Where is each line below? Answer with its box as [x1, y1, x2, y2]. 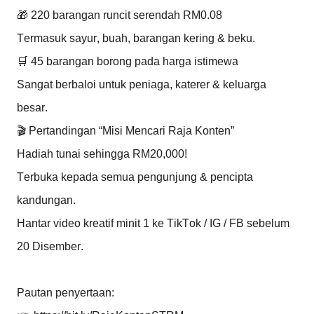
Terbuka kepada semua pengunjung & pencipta [17, 170, 253, 183]
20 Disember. [17, 240, 83, 252]
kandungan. [17, 193, 76, 206]
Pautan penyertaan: [17, 286, 114, 299]
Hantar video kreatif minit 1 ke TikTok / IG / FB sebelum [17, 217, 289, 229]
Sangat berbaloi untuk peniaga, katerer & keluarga [17, 78, 266, 90]
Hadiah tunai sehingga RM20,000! [17, 147, 187, 160]
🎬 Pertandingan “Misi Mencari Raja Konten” [17, 124, 234, 137]
